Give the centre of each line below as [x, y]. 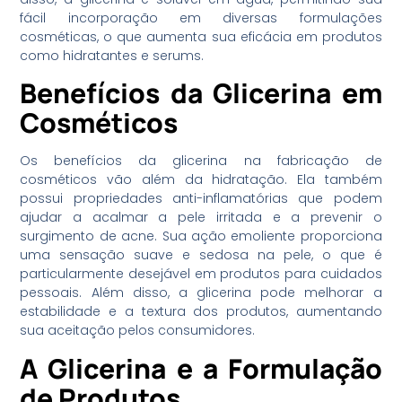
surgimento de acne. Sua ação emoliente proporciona [201, 236]
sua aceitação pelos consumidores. [138, 331]
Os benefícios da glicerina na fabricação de [201, 161]
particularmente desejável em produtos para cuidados [201, 274]
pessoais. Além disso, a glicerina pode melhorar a [201, 293]
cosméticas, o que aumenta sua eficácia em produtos [201, 36]
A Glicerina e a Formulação [201, 368]
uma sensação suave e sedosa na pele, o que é [201, 255]
